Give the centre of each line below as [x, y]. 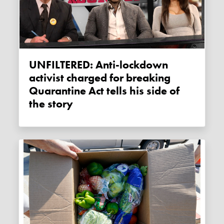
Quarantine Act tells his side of [104, 91]
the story [51, 104]
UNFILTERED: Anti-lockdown [33, 65]
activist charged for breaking [100, 78]
